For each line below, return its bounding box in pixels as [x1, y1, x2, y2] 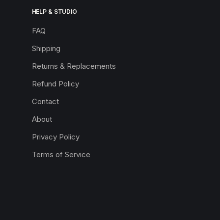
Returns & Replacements [31, 61, 116, 71]
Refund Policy [31, 79, 79, 88]
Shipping [31, 43, 60, 53]
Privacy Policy [31, 132, 80, 141]
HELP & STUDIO [31, 7, 77, 15]
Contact [31, 96, 59, 106]
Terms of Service [31, 149, 90, 159]
